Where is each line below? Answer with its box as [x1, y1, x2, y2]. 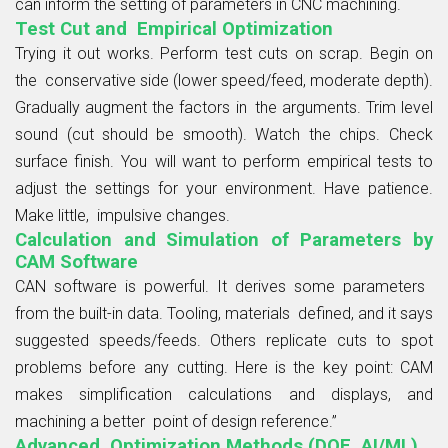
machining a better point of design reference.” [15, 411, 337, 431]
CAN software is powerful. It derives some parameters [15, 276, 433, 296]
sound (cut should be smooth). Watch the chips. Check [15, 124, 433, 144]
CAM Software [15, 250, 138, 273]
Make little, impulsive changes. [15, 205, 230, 225]
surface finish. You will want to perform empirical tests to [15, 151, 433, 171]
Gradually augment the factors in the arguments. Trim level [15, 97, 433, 117]
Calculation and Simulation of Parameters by [15, 228, 433, 251]
